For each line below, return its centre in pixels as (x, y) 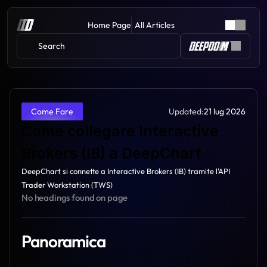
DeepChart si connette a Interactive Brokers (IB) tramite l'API (126, 171)
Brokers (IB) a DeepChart (111, 153)
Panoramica (63, 241)
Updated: (186, 111)
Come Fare (52, 111)
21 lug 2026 (225, 111)
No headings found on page (75, 198)
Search (52, 46)
